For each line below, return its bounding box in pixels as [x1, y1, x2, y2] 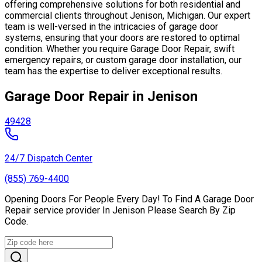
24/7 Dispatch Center [5, 153, 92, 164]
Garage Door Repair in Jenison [5, 88, 198, 105]
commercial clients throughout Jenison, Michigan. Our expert [5, 9, 250, 21]
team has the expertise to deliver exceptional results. [5, 65, 222, 77]
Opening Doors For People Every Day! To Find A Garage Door [5, 194, 254, 205]
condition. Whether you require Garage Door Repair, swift [5, 43, 235, 54]
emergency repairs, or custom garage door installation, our [5, 54, 242, 65]
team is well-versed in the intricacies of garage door [5, 20, 218, 32]
